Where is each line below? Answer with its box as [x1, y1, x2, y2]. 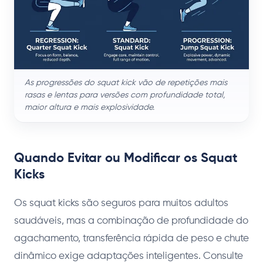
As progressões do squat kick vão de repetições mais [25, 79, 227, 87]
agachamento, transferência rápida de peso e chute [14, 234, 249, 244]
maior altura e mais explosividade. [25, 103, 154, 112]
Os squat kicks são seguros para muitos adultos [14, 198, 228, 209]
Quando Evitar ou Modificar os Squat [14, 152, 237, 166]
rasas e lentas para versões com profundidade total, [25, 91, 225, 100]
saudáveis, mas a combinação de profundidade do [14, 216, 248, 227]
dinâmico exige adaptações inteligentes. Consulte [14, 251, 243, 262]
